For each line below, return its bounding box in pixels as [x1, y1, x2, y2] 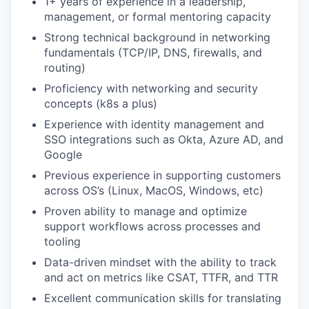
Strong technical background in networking [44, 30, 270, 44]
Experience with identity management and [44, 117, 264, 131]
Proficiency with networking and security [44, 81, 258, 95]
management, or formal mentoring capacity [44, 10, 271, 23]
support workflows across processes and [44, 219, 261, 233]
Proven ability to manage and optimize [44, 204, 247, 218]
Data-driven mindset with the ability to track [44, 255, 277, 269]
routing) [44, 61, 86, 74]
